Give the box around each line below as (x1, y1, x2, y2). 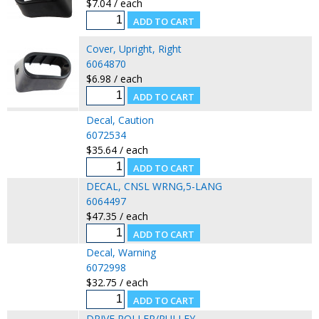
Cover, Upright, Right (85, 41, 182, 56)
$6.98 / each (85, 71, 142, 85)
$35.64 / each (85, 142, 148, 157)
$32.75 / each (85, 275, 148, 289)
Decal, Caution (85, 113, 154, 127)
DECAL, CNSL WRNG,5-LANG (85, 179, 222, 193)
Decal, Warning (85, 245, 156, 259)
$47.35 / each (85, 209, 148, 223)
